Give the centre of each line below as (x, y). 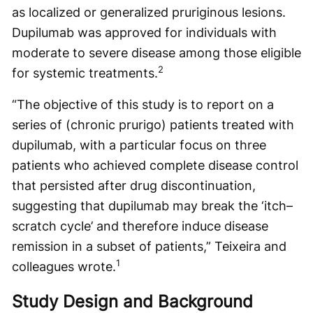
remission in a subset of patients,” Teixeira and (149, 246)
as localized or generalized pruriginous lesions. (149, 12)
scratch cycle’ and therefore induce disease (140, 226)
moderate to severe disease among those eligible (156, 53)
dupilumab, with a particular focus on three (139, 145)
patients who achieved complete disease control (155, 165)
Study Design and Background (132, 301)
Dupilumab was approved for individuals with (144, 32)
